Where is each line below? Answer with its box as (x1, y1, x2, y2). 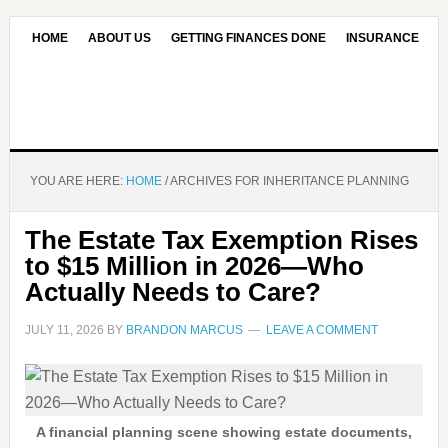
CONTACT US (87, 73, 166, 87)
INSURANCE (346, 31, 420, 45)
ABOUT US (88, 31, 152, 45)
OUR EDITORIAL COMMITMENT (185, 73, 365, 87)
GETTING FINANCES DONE (171, 31, 327, 45)
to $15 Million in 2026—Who (24, 251, 364, 281)
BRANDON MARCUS (125, 323, 243, 337)
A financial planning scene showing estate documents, (35, 424, 412, 440)
